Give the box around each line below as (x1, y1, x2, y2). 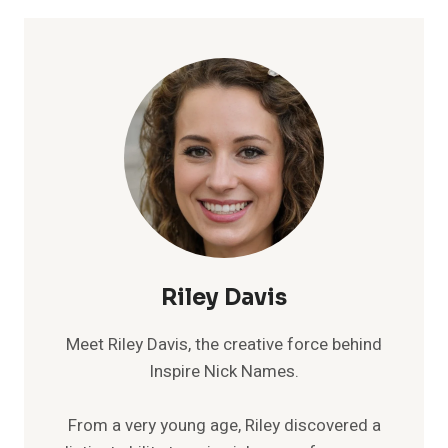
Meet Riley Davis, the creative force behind (66, 331, 382, 357)
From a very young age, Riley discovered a (67, 412, 381, 438)
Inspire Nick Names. (149, 358, 299, 384)
